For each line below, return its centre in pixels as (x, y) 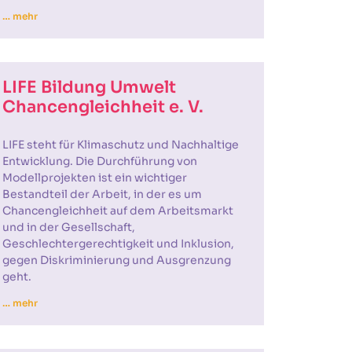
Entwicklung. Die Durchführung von (99, 161)
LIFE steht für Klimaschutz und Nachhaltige (120, 145)
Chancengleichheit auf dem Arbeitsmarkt (117, 211)
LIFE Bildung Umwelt (89, 87)
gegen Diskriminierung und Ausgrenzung (116, 260)
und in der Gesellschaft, (68, 227)
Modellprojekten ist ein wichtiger (94, 178)
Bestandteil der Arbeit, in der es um (102, 194)
